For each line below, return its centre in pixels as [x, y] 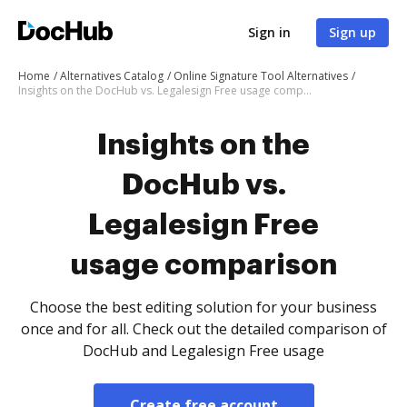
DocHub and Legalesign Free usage [203, 351]
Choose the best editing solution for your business [203, 307]
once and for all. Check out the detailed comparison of [203, 329]
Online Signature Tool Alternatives [261, 76]
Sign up [352, 32]
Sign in [269, 32]
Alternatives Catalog [112, 76]
